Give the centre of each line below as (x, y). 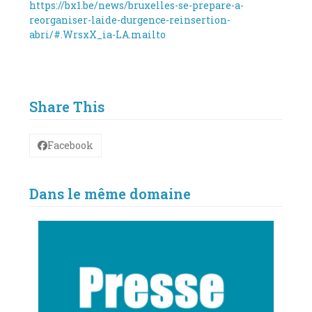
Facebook (71, 146)
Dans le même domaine (110, 193)
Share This (67, 106)
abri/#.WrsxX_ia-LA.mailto (98, 34)
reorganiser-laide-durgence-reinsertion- (130, 19)
